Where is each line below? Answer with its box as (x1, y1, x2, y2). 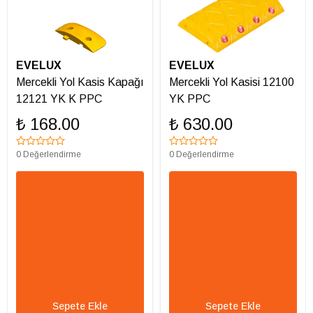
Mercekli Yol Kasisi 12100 (169, 75, 294, 88)
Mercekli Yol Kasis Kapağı (16, 75, 144, 88)
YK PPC (169, 92, 210, 105)
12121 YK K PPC (16, 92, 102, 105)
